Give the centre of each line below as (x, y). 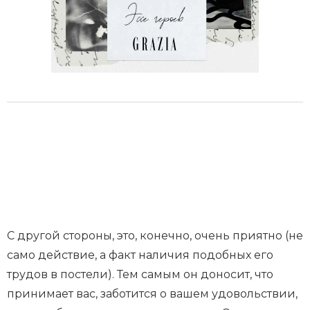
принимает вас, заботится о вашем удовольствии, (152, 294)
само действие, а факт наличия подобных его (140, 255)
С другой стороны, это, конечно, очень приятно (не (155, 236)
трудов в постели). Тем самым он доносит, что (140, 274)
